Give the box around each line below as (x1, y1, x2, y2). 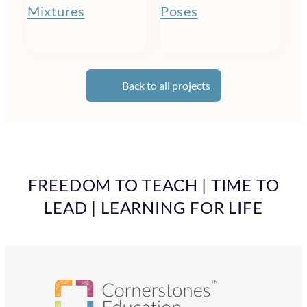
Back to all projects (121, 79, 210, 93)
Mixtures (27, 2, 85, 19)
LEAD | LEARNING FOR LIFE (44, 197, 263, 218)
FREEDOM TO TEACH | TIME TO (27, 175, 280, 195)
